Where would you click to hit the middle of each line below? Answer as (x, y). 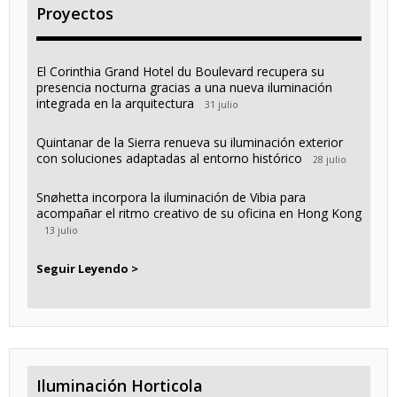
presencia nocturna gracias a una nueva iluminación (184, 88)
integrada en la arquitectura (115, 104)
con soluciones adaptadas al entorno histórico (169, 159)
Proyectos (74, 14)
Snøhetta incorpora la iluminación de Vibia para (171, 198)
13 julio (61, 231)
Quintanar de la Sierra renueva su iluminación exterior (189, 143)
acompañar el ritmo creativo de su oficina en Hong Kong (198, 214)
